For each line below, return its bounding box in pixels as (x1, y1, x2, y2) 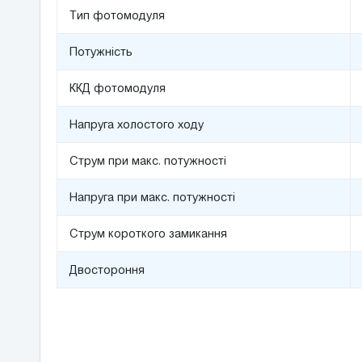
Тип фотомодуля (69, 9, 165, 22)
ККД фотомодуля (69, 82, 166, 95)
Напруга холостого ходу (69, 118, 204, 131)
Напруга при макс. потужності (69, 191, 235, 204)
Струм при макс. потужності (69, 154, 226, 167)
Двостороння (69, 263, 145, 276)
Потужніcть (69, 45, 133, 58)
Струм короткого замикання (69, 227, 227, 240)
